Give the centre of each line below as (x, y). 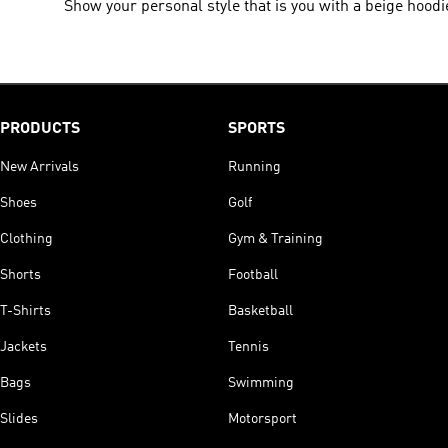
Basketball (260, 310)
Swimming (261, 382)
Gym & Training (275, 238)
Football (253, 274)
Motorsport (262, 418)
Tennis (248, 346)
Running (254, 166)
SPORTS (256, 128)
